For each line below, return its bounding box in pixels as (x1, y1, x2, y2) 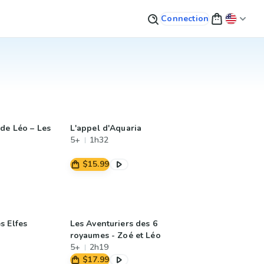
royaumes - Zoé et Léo (70, 230, 161, 241)
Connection (161, 12, 209, 24)
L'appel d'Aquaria (70, 123, 142, 134)
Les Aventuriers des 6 (70, 218, 157, 229)
